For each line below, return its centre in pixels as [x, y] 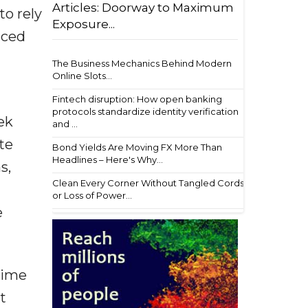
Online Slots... [82, 76]
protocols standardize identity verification [145, 111]
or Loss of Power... [92, 195]
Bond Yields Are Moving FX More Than [137, 147]
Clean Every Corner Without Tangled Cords [148, 183]
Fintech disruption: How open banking [137, 99]
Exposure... [84, 24]
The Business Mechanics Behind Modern [142, 63]
